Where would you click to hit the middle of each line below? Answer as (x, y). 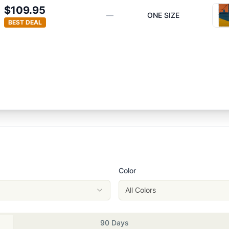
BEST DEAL (25, 22)
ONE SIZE (163, 15)
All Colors (141, 190)
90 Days (114, 222)
